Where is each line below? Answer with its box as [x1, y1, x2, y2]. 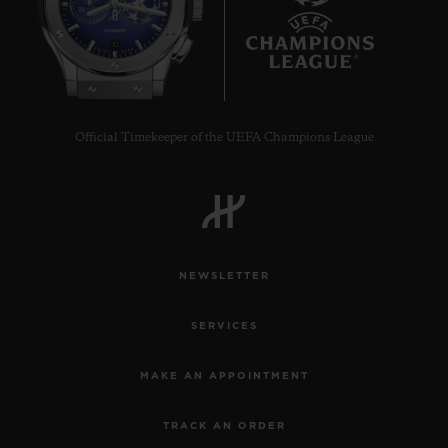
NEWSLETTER [178, 270, 270, 281]
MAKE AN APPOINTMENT [139, 370, 309, 381]
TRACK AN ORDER [162, 420, 286, 431]
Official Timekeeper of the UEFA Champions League [74, 131, 374, 144]
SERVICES [190, 320, 258, 331]
